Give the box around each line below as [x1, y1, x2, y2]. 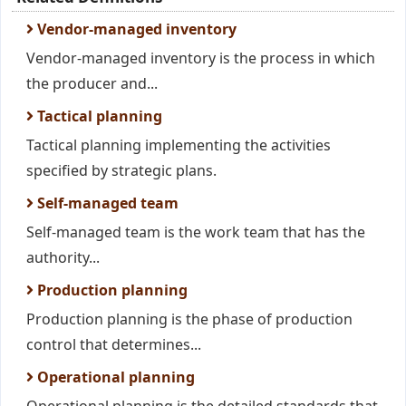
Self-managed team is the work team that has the [26, 222, 365, 242]
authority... [26, 247, 100, 267]
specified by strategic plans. [26, 160, 217, 180]
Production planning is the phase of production [26, 309, 353, 329]
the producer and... [26, 73, 158, 93]
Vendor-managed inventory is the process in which [26, 48, 375, 68]
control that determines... [26, 334, 201, 354]
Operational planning [34, 367, 195, 387]
